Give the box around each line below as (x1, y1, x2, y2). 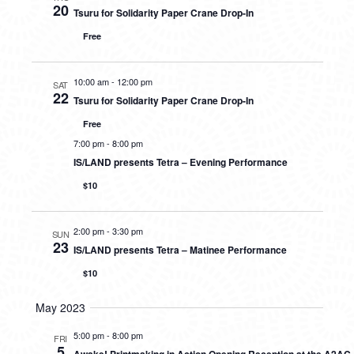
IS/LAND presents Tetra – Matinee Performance (73, 243, 287, 257)
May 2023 (36, 299, 85, 315)
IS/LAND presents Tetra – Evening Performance (73, 155, 288, 169)
